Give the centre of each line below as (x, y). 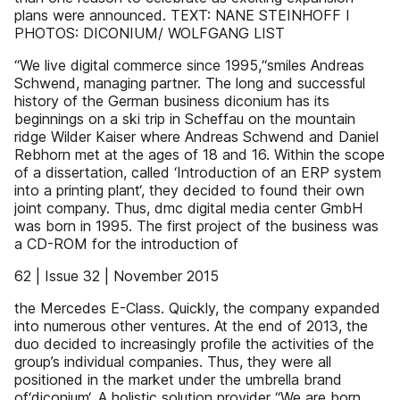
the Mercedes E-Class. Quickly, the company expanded (197, 308)
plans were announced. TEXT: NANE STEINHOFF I (182, 15)
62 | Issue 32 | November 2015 (117, 276)
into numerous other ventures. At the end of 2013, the (191, 326)
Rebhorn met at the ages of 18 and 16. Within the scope (200, 154)
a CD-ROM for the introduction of (126, 244)
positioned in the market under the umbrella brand (178, 379)
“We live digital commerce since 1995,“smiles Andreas (189, 65)
